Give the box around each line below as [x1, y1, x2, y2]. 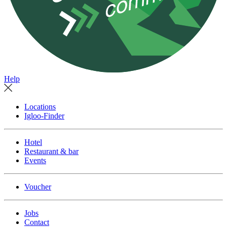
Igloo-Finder [24, 111, 64, 121]
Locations [24, 102, 56, 111]
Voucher [24, 182, 51, 192]
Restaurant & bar [24, 147, 79, 156]
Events [24, 156, 46, 165]
